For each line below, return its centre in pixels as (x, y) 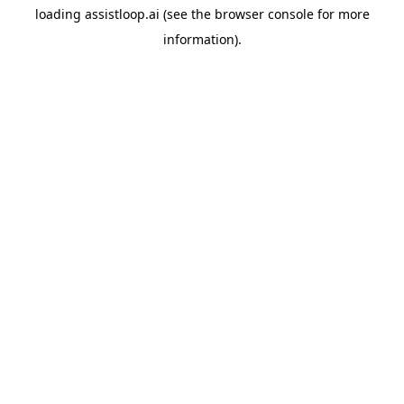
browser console (264, 14)
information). (202, 39)
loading (60, 14)
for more (341, 14)
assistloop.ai (122, 14)
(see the (185, 14)
